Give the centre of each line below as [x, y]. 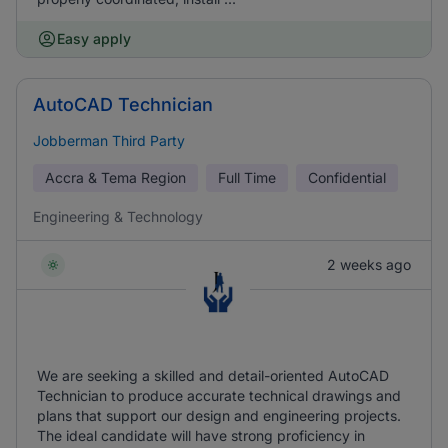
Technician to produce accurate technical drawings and [219, 395]
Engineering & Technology [118, 216]
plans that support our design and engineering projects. [219, 415]
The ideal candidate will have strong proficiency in [201, 435]
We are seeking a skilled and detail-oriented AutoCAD [213, 375]
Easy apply [94, 38]
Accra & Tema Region [115, 177]
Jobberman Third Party [109, 140]
